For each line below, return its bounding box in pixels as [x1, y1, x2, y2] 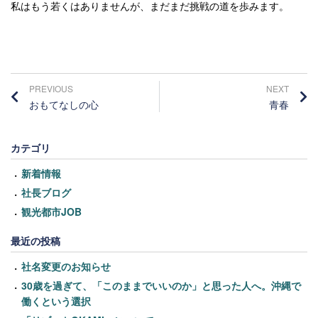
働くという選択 [21, 293, 91, 308]
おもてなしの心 [29, 97, 99, 111]
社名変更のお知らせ [21, 258, 111, 273]
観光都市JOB [21, 204, 82, 219]
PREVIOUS [29, 82, 73, 94]
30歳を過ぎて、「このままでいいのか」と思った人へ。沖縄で [21, 278, 301, 292]
